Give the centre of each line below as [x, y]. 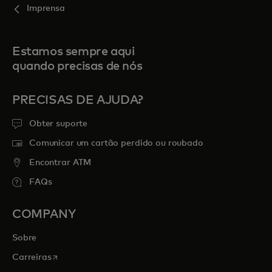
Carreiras [32, 257]
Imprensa [46, 8]
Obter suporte [59, 124]
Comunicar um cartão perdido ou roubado [116, 143]
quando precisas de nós [77, 66]
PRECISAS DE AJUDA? [78, 100]
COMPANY [44, 214]
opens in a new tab [90, 256]
